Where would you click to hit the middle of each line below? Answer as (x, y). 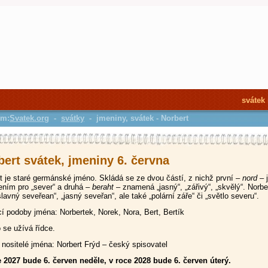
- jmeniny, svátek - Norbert (136, 118)
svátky (73, 118)
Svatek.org (29, 118)
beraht (103, 187)
